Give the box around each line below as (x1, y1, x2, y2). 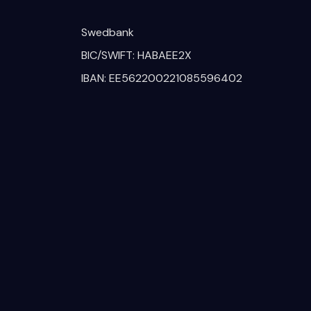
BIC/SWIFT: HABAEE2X (81, 48, 192, 62)
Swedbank (81, 25, 134, 40)
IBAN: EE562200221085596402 (81, 71, 242, 85)
